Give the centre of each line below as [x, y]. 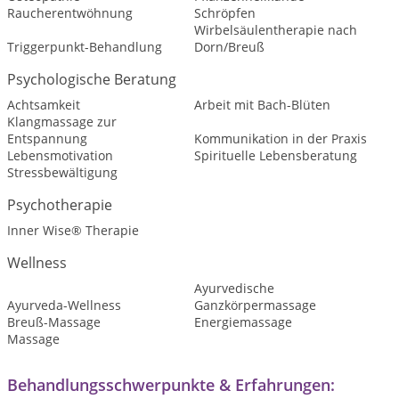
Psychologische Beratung [92, 79]
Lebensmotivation [60, 155]
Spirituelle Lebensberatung [275, 155]
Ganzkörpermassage [255, 305]
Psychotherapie [60, 205]
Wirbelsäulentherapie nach [275, 30]
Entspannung [47, 138]
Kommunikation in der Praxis [280, 138]
